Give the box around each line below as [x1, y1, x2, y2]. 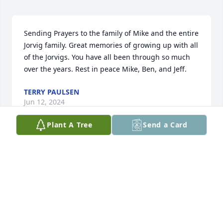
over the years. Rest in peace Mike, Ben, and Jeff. [24, 64, 187, 74]
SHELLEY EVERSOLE [24, 170, 90, 180]
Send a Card [143, 120, 188, 129]
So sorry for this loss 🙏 [24, 147, 102, 157]
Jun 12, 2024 [24, 97, 65, 107]
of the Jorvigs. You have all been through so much [24, 52, 190, 62]
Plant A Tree [47, 120, 93, 129]
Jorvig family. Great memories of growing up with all [24, 40, 198, 50]
